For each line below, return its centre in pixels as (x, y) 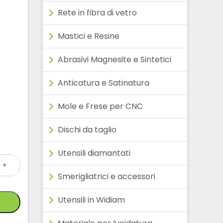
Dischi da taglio (87, 129)
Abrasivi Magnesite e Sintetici (114, 59)
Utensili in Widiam (91, 200)
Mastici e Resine (89, 36)
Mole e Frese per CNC (100, 106)
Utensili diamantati (94, 153)
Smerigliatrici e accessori (107, 176)
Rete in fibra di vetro (97, 12)
